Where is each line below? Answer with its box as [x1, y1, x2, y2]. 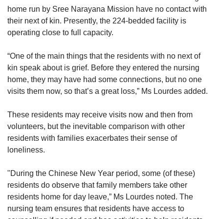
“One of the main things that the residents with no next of [7, 51, 200, 60]
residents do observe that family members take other [7, 180, 187, 189]
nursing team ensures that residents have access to [7, 204, 184, 213]
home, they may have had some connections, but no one [7, 75, 202, 84]
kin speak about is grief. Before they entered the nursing [7, 63, 199, 72]
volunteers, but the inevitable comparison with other [7, 122, 185, 131]
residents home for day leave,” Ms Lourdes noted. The [7, 192, 193, 201]
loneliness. [7, 145, 47, 154]
